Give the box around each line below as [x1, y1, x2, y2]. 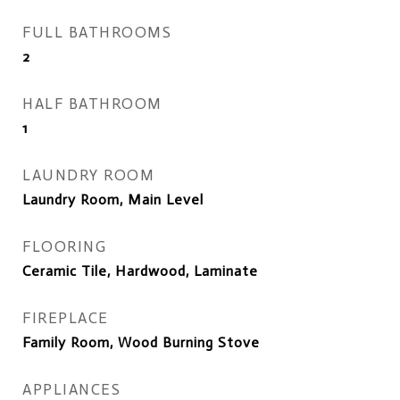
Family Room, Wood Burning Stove [22, 334, 260, 351]
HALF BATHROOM [22, 95, 162, 112]
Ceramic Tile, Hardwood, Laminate [22, 262, 258, 279]
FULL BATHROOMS [22, 23, 171, 41]
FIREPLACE [22, 309, 109, 327]
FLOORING [22, 237, 106, 255]
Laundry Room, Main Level [22, 191, 204, 208]
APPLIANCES [22, 380, 121, 398]
